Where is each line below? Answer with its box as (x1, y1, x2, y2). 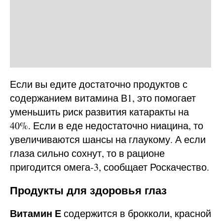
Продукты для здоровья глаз (10, 182, 167, 198)
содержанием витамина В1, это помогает (10, 91, 196, 105)
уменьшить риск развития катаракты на (10, 105, 189, 118)
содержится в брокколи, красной (64, 206, 211, 220)
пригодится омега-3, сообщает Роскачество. (10, 160, 209, 174)
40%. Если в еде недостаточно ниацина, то (10, 118, 203, 132)
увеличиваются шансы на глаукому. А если (10, 132, 206, 146)
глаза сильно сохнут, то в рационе (10, 146, 165, 160)
